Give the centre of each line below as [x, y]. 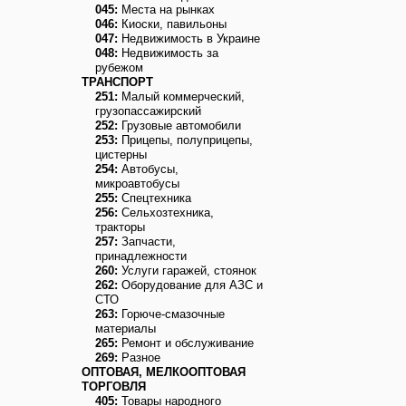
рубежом [119, 68]
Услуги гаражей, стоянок [187, 271]
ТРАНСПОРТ [117, 82]
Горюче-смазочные [171, 314]
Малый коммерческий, [181, 97]
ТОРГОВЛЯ [114, 387]
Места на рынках [166, 10]
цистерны [121, 155]
